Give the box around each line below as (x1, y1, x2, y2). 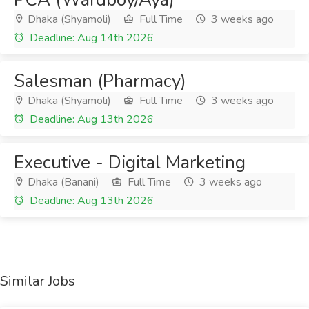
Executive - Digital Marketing (14, 150, 246, 175)
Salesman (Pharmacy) (14, 69, 186, 93)
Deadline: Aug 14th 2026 (27, 30, 154, 46)
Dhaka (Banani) (25, 175, 99, 190)
